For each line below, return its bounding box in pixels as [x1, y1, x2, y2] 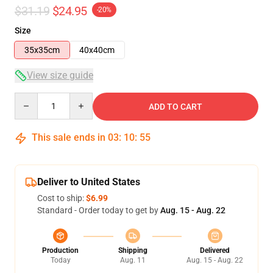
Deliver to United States [37, 176, 140, 188]
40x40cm [79, 45, 115, 55]
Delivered [200, 246, 230, 255]
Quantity [14, 93, 48, 103]
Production [42, 246, 79, 255]
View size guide [27, 69, 93, 81]
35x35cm [24, 45, 60, 55]
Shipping [118, 246, 147, 255]
